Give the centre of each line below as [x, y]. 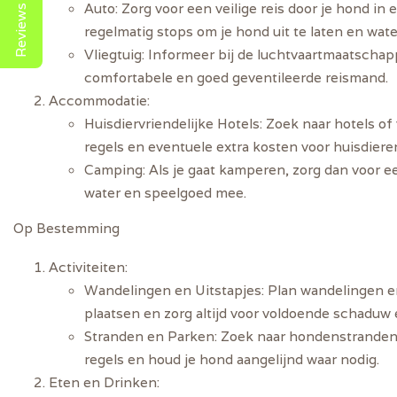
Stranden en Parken [149, 336]
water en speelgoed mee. [165, 192]
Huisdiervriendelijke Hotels [172, 123]
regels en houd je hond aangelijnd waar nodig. [232, 359]
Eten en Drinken [103, 382]
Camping [113, 169]
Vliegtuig [113, 54]
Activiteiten [87, 267]
